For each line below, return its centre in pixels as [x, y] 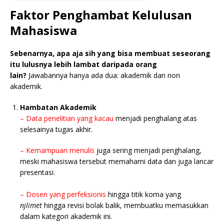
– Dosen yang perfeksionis [63, 194]
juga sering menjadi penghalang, [148, 150]
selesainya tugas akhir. [56, 129]
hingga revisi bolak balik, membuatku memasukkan [126, 205]
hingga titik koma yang [143, 194]
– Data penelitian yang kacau [67, 118]
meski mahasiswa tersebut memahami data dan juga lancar [117, 161]
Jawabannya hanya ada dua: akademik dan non [104, 75]
